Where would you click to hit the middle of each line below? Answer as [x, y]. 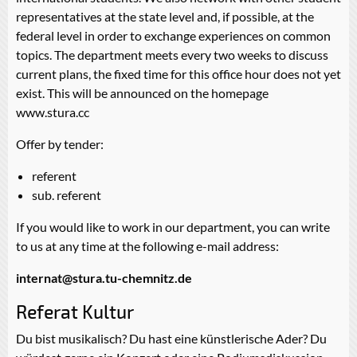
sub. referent [67, 194]
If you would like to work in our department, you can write [173, 226]
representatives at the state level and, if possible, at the [165, 16]
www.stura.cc [53, 112]
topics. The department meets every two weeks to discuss [172, 54]
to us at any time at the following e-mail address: [147, 245]
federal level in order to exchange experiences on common [173, 35]
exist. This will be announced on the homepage [142, 92]
